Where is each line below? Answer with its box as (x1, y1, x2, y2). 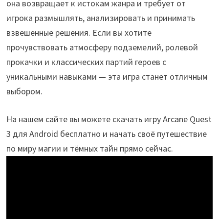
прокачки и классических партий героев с (6, 56, 166, 67)
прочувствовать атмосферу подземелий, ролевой (6, 41, 198, 53)
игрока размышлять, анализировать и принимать (6, 12, 195, 23)
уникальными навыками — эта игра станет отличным (6, 70, 208, 82)
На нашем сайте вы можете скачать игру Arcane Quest (6, 113, 212, 125)
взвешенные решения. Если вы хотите (6, 26, 152, 38)
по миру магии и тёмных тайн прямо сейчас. (6, 142, 173, 154)
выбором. (6, 85, 43, 97)
